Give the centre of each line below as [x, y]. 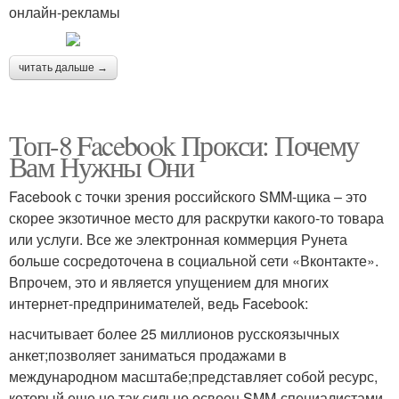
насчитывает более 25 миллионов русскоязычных [174, 333]
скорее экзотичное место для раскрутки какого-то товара [196, 217]
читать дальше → [63, 67]
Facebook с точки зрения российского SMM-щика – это [188, 196]
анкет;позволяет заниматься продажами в [148, 354]
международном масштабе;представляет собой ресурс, [193, 376]
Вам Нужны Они [102, 166]
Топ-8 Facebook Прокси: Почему [184, 144]
